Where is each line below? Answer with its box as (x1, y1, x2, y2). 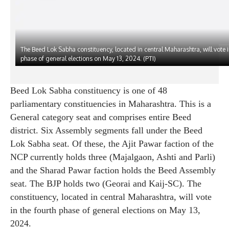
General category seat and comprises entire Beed (10, 112, 191, 123)
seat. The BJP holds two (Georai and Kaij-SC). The (10, 178, 201, 189)
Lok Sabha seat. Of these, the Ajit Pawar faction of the (10, 139, 214, 149)
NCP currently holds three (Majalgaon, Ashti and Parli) (10, 152, 215, 163)
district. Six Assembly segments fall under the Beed (10, 125, 202, 136)
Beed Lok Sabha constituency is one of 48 (10, 85, 167, 96)
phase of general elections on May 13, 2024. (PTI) (20, 55, 156, 63)
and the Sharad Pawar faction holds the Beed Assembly (10, 165, 216, 176)
